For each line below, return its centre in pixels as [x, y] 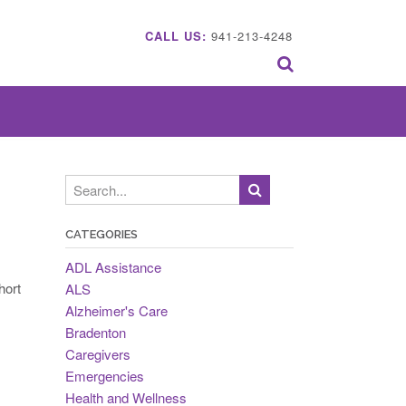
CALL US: [176, 36]
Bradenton [95, 332]
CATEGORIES [101, 234]
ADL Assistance [113, 267]
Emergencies [104, 376]
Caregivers [97, 354]
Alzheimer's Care [116, 310]
